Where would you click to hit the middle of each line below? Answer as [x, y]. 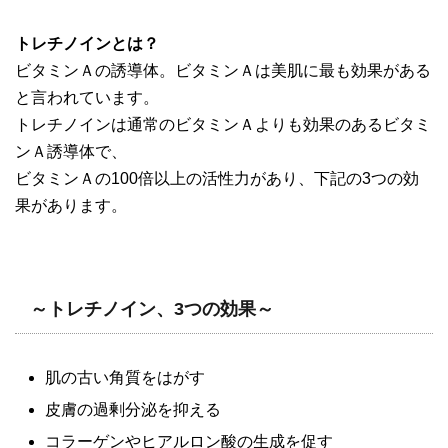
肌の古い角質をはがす [125, 378]
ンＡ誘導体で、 [71, 152]
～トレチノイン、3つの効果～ [152, 309]
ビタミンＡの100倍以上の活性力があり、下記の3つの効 [217, 179]
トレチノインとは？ [87, 44]
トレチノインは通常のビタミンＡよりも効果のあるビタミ [223, 125]
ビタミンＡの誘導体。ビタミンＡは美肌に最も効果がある [223, 71]
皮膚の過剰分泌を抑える [133, 410]
